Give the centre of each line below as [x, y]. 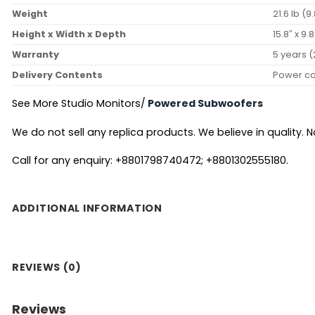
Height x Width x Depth [69, 34]
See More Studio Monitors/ [79, 104]
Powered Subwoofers [205, 104]
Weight [30, 14]
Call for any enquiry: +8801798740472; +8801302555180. [150, 161]
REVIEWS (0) [47, 268]
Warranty [36, 55]
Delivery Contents [57, 75]
